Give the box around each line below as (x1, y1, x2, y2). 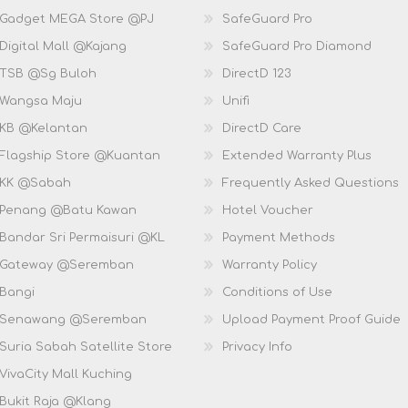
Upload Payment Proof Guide (222, 312, 401, 326)
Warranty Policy (222, 258, 317, 271)
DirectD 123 (222, 66, 291, 80)
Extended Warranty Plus (222, 148, 372, 162)
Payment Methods (222, 230, 335, 244)
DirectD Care (222, 121, 301, 135)
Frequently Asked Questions (222, 176, 399, 189)
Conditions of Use (222, 285, 332, 299)
